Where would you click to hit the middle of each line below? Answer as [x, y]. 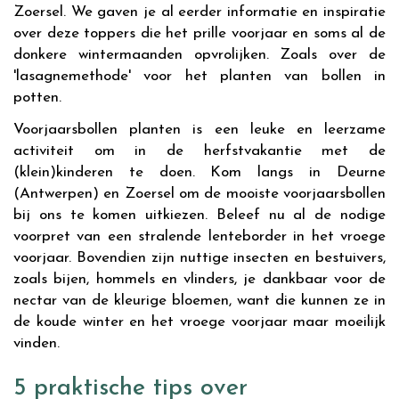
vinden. [39, 343]
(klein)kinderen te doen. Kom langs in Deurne [199, 172]
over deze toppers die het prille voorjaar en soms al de [199, 33]
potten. [40, 97]
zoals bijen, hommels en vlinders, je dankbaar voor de [199, 279]
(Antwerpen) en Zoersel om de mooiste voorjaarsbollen [199, 193]
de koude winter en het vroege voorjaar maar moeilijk [199, 322]
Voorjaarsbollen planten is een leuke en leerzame [199, 129]
